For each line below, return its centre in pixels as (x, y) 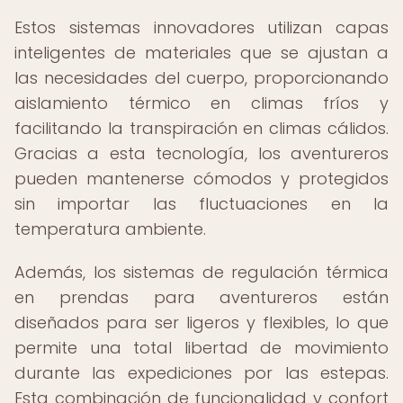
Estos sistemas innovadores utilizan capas (201, 27)
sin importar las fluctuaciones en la (201, 204)
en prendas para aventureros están (201, 297)
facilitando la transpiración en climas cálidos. (201, 128)
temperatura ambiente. (110, 229)
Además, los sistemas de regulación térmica (201, 272)
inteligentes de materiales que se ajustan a (201, 53)
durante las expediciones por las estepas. (201, 373)
